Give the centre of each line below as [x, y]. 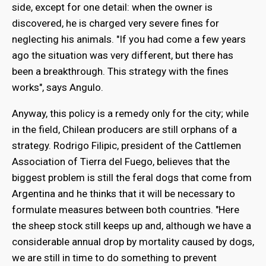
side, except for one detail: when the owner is [112, 7]
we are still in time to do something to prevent [114, 258]
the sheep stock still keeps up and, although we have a [132, 226]
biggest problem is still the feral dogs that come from [132, 178]
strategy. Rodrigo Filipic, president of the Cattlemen [126, 146]
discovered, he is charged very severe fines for [115, 23]
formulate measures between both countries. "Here [126, 210]
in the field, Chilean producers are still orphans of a [124, 130]
